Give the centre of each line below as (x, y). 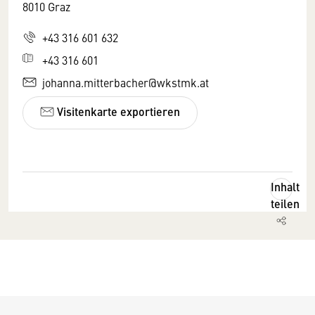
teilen (285, 203)
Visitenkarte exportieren (117, 112)
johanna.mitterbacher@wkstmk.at (126, 82)
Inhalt (285, 186)
